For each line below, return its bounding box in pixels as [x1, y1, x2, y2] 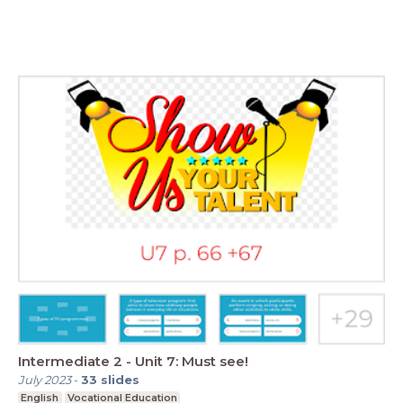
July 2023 [18, 372, 71, 387]
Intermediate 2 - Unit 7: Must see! [18, 352, 248, 370]
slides [101, 372, 139, 387]
